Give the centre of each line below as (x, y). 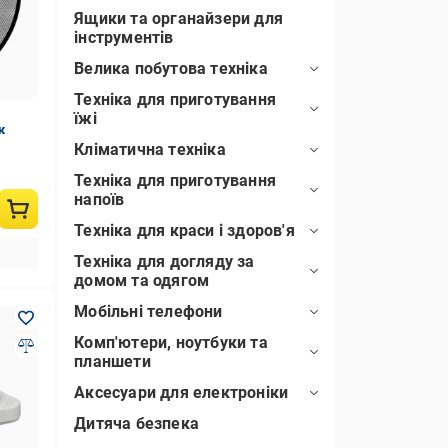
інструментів (124, 37)
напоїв (99, 199)
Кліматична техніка (150, 149)
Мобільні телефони (148, 311)
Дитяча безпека (136, 423)
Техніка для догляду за (164, 261)
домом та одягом (142, 280)
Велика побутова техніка (171, 68)
